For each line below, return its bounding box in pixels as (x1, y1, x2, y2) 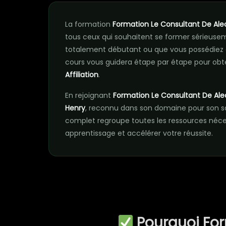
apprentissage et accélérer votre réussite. (65, 128, 213, 138)
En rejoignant (65, 90, 113, 100)
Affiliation (65, 70, 98, 80)
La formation (65, 19, 112, 29)
